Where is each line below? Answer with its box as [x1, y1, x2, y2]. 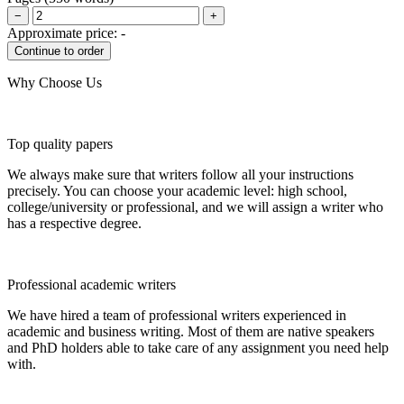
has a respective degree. [7, 215, 142, 231]
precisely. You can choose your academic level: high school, [7, 182, 347, 198]
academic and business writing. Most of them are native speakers [7, 323, 374, 339]
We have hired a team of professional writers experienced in [7, 307, 346, 323]
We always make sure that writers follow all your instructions [7, 166, 353, 182]
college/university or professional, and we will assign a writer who [7, 198, 383, 215]
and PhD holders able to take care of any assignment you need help [7, 339, 389, 355]
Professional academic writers [7, 276, 176, 292]
